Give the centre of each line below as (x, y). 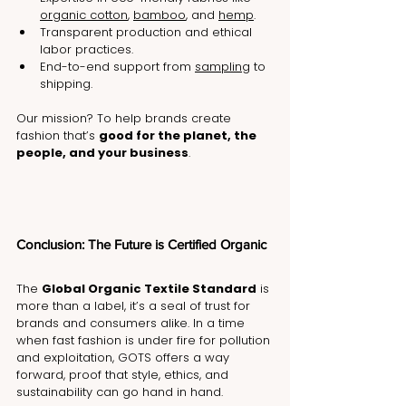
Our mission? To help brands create (126, 119)
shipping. (66, 84)
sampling (222, 67)
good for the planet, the (179, 136)
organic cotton (84, 15)
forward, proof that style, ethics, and (124, 375)
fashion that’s (58, 136)
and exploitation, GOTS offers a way (125, 358)
